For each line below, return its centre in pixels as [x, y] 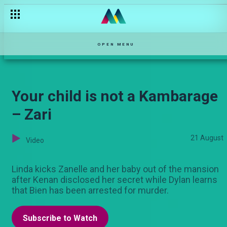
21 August [207, 138]
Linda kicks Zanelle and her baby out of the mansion [115, 169]
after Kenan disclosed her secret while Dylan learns [115, 180]
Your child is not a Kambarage [115, 96]
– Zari [32, 114]
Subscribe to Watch [60, 218]
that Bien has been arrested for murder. [90, 190]
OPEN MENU [116, 44]
